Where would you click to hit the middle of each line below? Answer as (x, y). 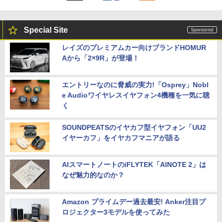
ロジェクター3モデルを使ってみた (116, 212)
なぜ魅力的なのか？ (93, 175)
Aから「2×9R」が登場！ (101, 58)
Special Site (46, 30)
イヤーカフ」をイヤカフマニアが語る (121, 138)
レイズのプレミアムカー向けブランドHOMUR (134, 48)
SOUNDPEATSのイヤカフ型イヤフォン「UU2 (134, 128)
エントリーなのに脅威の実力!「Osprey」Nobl (135, 85)
